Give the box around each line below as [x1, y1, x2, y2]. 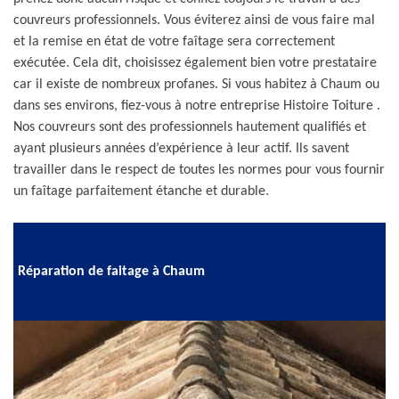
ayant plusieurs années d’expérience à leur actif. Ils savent [13, 142, 349, 156]
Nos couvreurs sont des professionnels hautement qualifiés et [13, 120, 366, 134]
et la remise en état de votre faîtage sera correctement [13, 35, 335, 49]
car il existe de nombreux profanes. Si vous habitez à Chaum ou [13, 77, 379, 92]
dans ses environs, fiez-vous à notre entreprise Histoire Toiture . [13, 99, 380, 113]
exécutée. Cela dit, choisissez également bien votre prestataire [13, 56, 377, 70]
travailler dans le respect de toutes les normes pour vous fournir [13, 163, 385, 177]
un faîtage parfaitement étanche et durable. [13, 184, 269, 199]
